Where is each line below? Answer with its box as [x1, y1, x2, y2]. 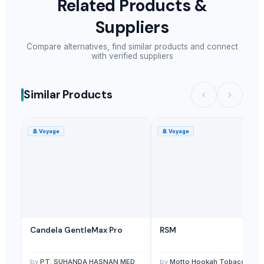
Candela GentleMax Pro [30, 225, 123, 235]
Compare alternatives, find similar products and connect [26, 41, 238, 51]
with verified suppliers [91, 51, 173, 61]
